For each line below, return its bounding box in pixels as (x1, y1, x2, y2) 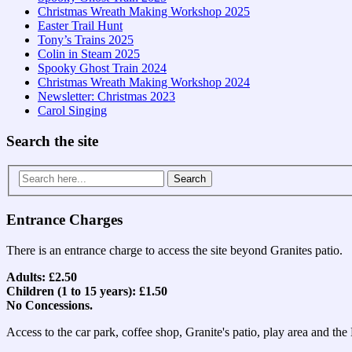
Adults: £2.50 (6, 269, 77, 284)
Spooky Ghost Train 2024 (38, 61, 167, 75)
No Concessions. (6, 298, 93, 312)
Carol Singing (38, 104, 107, 118)
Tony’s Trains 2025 (38, 33, 134, 47)
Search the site (6, 133, 98, 150)
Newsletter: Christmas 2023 (38, 90, 175, 104)
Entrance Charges (6, 211, 123, 229)
